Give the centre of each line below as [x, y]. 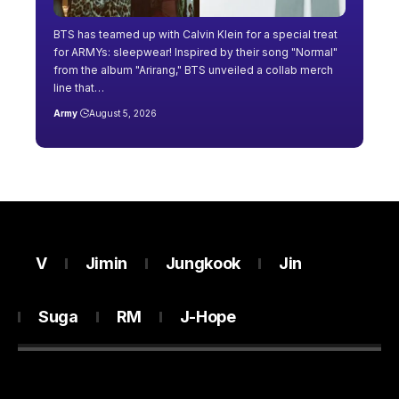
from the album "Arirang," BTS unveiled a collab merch [193, 69]
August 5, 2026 [122, 113]
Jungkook [203, 264]
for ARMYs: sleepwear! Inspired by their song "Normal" [195, 52]
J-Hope [208, 317]
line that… [79, 87]
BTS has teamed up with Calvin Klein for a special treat [195, 34]
